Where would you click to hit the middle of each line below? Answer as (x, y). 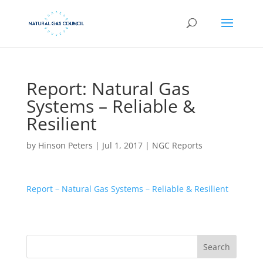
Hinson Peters (65, 145)
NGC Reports (177, 145)
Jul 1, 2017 (122, 145)
